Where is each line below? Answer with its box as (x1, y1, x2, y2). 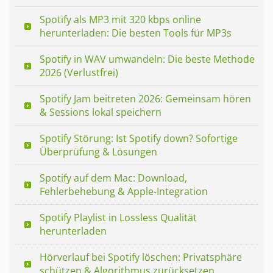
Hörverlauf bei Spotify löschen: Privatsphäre (40, 250, 242, 264)
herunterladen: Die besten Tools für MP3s (40, 26, 232, 40)
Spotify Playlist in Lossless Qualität (40, 210, 197, 224)
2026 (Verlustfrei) (40, 65, 118, 79)
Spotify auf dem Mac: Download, (40, 171, 187, 185)
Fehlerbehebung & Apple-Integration (40, 184, 208, 198)
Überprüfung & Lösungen (40, 144, 157, 158)
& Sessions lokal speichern (40, 105, 161, 119)
